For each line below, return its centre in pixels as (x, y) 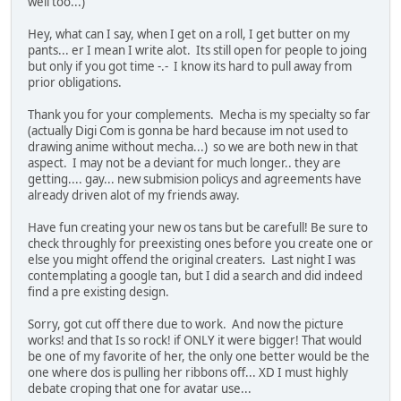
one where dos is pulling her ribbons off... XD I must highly (188, 372)
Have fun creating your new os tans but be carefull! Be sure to (198, 227)
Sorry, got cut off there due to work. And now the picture (186, 324)
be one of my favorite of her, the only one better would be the (199, 356)
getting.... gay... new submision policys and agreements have (195, 179)
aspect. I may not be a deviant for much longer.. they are (184, 162)
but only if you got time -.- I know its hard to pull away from (190, 66)
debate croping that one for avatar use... (140, 388)
